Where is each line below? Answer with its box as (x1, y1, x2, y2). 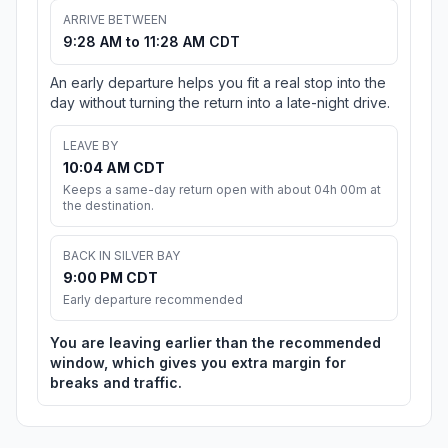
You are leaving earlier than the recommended (50, 334, 381, 352)
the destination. (63, 198, 154, 214)
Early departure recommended (63, 292, 243, 308)
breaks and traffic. (50, 374, 182, 392)
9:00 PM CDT (63, 269, 158, 287)
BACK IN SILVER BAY (63, 248, 180, 264)
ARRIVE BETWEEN (63, 12, 167, 28)
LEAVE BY (63, 138, 118, 154)
